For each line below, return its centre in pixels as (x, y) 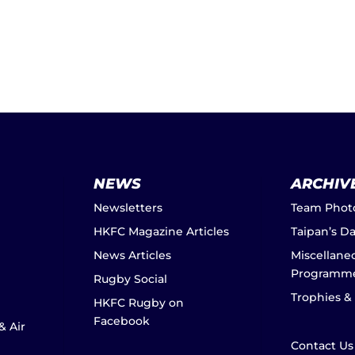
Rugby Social (130, 279)
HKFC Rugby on (138, 303)
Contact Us (322, 345)
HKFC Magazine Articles (161, 231)
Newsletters (128, 208)
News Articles (132, 255)
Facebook (121, 321)
